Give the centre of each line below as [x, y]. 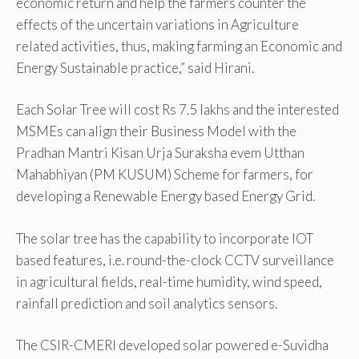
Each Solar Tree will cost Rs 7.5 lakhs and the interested [177, 110]
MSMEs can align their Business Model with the [156, 131]
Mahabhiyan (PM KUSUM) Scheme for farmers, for [165, 175]
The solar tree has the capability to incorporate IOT [165, 238]
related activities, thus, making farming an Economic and [179, 46]
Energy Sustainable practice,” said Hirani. [135, 67]
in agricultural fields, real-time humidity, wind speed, [169, 281]
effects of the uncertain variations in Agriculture [157, 24]
